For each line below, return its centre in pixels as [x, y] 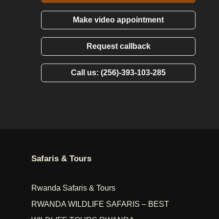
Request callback [118, 46]
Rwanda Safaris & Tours [73, 188]
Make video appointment [118, 20]
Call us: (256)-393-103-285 [118, 73]
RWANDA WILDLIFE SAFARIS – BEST [100, 204]
